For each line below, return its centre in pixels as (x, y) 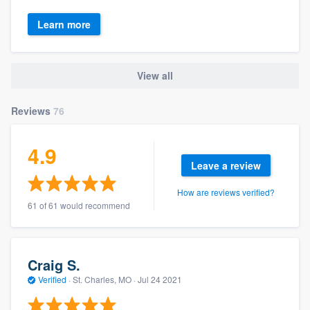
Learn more (64, 25)
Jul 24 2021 (160, 280)
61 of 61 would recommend (79, 205)
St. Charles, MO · (104, 280)
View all (155, 76)
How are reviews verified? (226, 192)
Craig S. (54, 265)
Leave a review (226, 165)
